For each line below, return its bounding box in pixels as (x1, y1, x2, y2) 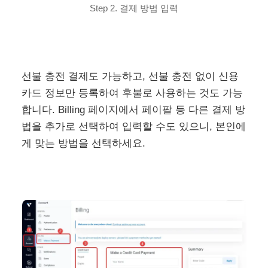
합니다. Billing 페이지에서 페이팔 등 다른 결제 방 (22, 103, 246, 115)
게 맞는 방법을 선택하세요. (22, 137, 146, 149)
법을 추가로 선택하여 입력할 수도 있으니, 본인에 (22, 120, 246, 132)
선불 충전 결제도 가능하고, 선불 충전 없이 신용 (22, 70, 239, 82)
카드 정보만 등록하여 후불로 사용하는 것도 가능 (22, 87, 243, 99)
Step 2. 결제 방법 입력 (90, 3, 178, 14)
